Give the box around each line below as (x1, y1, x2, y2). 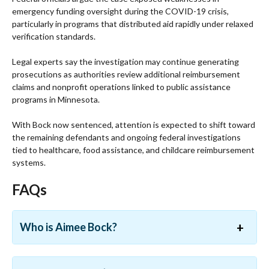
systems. (12, 157, 46, 168)
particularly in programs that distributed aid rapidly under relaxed (12, 19, 253, 29)
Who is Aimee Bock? (20, 220, 117, 234)
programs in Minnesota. (12, 94, 100, 105)
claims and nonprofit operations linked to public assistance (12, 82, 231, 92)
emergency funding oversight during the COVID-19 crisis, (12, 6, 229, 17)
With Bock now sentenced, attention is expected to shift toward (12, 119, 255, 130)
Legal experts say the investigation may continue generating (12, 56, 239, 67)
